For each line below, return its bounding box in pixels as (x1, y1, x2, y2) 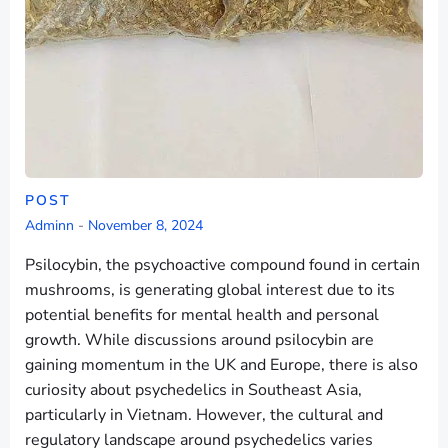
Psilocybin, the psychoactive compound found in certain (25, 254, 420, 276)
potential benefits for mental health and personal (25, 304, 379, 326)
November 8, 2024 (88, 216, 203, 235)
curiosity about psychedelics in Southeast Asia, (25, 379, 362, 401)
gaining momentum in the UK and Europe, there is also (25, 354, 418, 376)
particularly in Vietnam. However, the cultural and (25, 404, 383, 426)
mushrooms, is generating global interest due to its (25, 279, 395, 301)
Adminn (25, 216, 74, 235)
